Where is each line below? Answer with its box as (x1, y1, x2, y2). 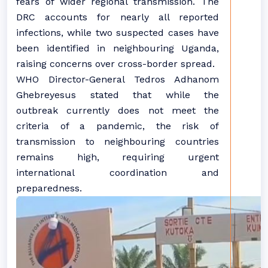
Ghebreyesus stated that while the (16, 89, 219, 101)
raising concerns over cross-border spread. (16, 58, 215, 70)
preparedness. (16, 182, 82, 194)
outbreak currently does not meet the (16, 105, 219, 117)
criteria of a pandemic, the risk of (16, 120, 219, 132)
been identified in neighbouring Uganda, (16, 42, 219, 54)
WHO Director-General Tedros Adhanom (16, 74, 219, 86)
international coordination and (16, 167, 219, 179)
